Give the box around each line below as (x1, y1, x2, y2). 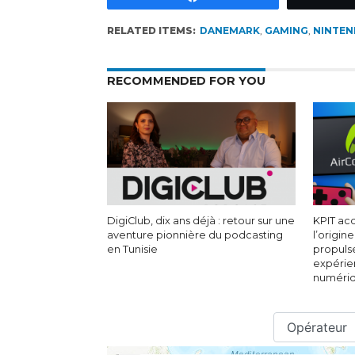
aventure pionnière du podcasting (106, 229, 283, 241)
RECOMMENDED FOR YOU (106, 74, 265, 88)
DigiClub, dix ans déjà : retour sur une (106, 215, 295, 227)
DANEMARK (199, 25, 260, 36)
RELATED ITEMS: (106, 25, 196, 36)
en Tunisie (106, 243, 158, 255)
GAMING (264, 25, 308, 36)
